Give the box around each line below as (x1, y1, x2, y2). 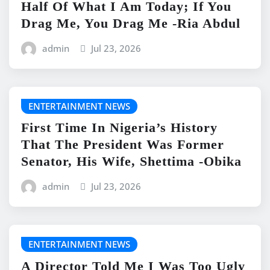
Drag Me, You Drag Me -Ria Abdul (21, 15, 240, 31)
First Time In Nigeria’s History (21, 120, 218, 136)
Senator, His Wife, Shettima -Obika (21, 154, 242, 169)
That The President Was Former (21, 137, 224, 152)
